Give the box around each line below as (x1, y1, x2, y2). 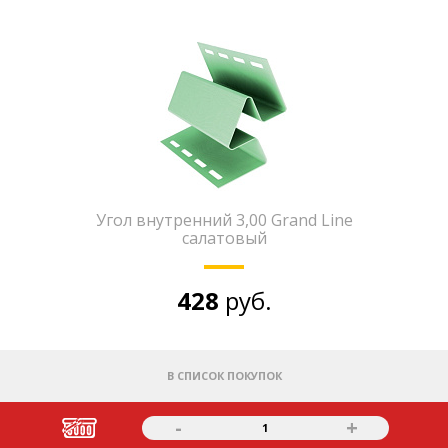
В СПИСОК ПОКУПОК (166, 368, 282, 383)
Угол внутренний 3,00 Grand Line (95, 209, 353, 231)
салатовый (181, 227, 267, 249)
